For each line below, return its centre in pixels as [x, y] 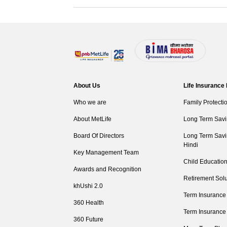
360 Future [89, 219]
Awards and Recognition [108, 169]
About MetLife [93, 119]
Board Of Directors [99, 136]
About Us [87, 86]
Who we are [90, 102]
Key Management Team [106, 153]
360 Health [89, 203]
